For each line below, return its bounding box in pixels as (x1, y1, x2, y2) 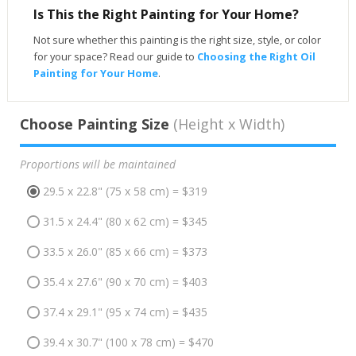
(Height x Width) (168, 114, 284, 133)
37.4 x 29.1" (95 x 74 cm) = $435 (42, 304, 207, 320)
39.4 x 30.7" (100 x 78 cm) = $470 (42, 335, 214, 350)
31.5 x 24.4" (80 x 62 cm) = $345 (42, 214, 207, 230)
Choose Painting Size (19, 114, 169, 133)
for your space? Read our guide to (33, 48, 197, 64)
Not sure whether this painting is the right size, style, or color (33, 32, 321, 47)
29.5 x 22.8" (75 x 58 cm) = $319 (42, 184, 207, 199)
